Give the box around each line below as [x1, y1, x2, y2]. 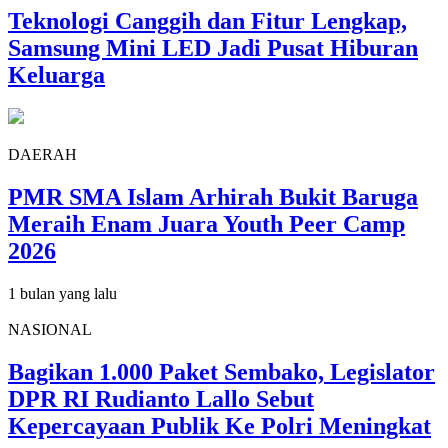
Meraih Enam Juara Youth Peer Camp [8, 211, 405, 238]
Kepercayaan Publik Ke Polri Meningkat [8, 413, 431, 440]
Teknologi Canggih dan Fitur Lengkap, [8, 7, 407, 34]
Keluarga [8, 61, 105, 88]
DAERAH [8, 146, 77, 164]
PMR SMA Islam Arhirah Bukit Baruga [8, 184, 418, 211]
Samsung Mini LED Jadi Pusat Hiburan [8, 34, 418, 61]
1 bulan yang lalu [8, 285, 117, 303]
